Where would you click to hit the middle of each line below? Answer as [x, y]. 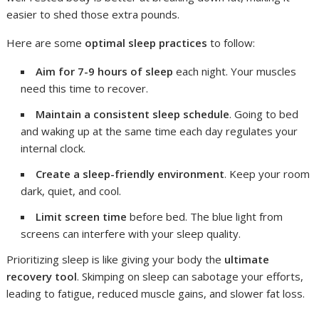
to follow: [231, 42]
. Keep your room [267, 173]
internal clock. [53, 148]
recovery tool [42, 276]
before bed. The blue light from [205, 216]
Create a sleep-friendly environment [130, 173]
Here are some [46, 42]
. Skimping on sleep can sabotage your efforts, [190, 276]
